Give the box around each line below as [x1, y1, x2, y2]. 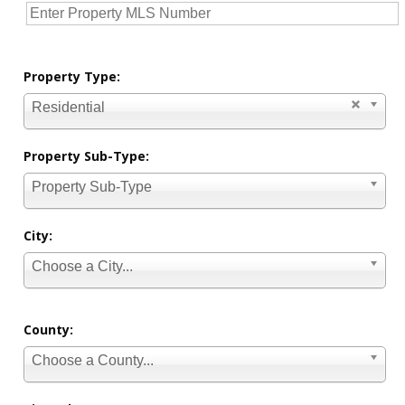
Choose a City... [32, 259, 134, 275]
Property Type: [24, 68, 121, 86]
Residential [32, 99, 106, 116]
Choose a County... [32, 353, 155, 369]
